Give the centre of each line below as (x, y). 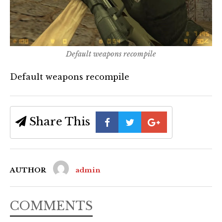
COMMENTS (51, 206)
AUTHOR (28, 170)
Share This (58, 122)
